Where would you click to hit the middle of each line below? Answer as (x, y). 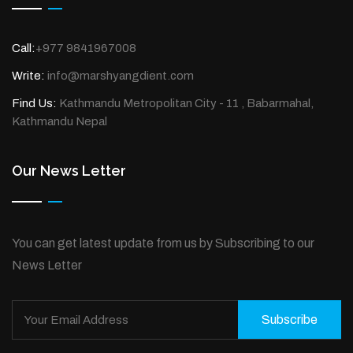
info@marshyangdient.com (119, 76)
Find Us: (34, 103)
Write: (28, 76)
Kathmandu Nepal (59, 121)
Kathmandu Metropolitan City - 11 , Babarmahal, (185, 103)
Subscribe (290, 320)
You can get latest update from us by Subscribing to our (163, 243)
